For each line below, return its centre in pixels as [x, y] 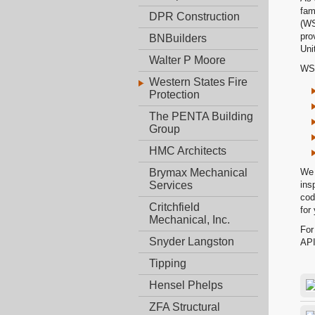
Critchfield [174, 207]
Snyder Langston [192, 242]
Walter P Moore [187, 60]
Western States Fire [198, 82]
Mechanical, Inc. [189, 220]
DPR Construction [194, 17]
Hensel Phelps [186, 285]
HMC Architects [188, 151]
